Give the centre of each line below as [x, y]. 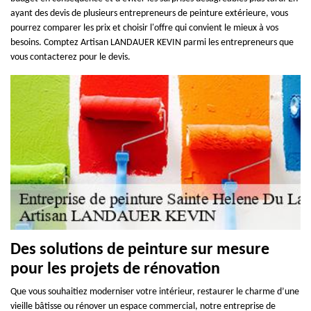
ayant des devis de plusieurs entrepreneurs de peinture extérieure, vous [149, 13]
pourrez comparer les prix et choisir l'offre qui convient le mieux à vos [144, 28]
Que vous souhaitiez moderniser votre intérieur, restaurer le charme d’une [155, 292]
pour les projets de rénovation [115, 269]
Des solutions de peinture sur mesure [140, 250]
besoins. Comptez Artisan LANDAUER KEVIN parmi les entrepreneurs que [152, 42]
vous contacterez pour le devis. [70, 57]
